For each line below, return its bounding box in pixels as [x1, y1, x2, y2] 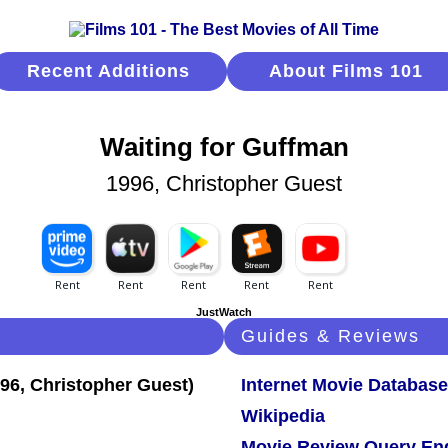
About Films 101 [268, 61, 423, 81]
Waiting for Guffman [99, 133, 349, 162]
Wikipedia [241, 406, 325, 427]
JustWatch [196, 306, 252, 319]
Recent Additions [27, 61, 190, 81]
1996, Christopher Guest [106, 171, 342, 197]
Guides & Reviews [241, 326, 420, 347]
